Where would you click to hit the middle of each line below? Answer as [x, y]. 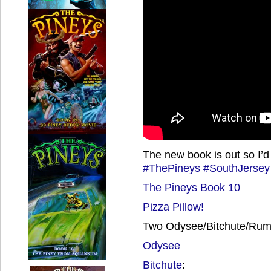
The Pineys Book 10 [191, 187]
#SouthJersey [237, 168]
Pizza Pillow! [173, 207]
